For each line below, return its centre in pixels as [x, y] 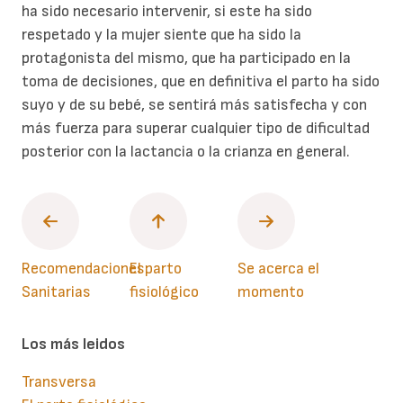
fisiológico [164, 292]
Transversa [59, 382]
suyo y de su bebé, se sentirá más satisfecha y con [194, 105]
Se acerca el [278, 269]
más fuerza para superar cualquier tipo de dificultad [196, 129]
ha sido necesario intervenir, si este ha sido [167, 12]
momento [271, 292]
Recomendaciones [83, 269]
